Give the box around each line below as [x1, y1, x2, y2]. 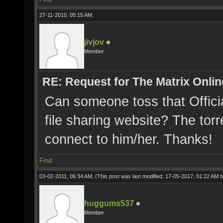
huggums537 [84, 199, 134, 208]
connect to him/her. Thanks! [45, 131, 213, 147]
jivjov [84, 38, 104, 46]
